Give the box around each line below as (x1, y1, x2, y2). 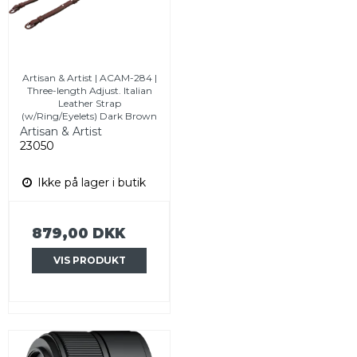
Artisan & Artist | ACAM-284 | (22, 72, 157, 84)
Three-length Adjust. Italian (26, 84, 152, 97)
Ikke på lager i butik (34, 175, 146, 190)
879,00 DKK (32, 225, 125, 242)
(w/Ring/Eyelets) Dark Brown (22, 110, 157, 123)
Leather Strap (57, 97, 121, 110)
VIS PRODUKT (53, 254, 126, 267)
